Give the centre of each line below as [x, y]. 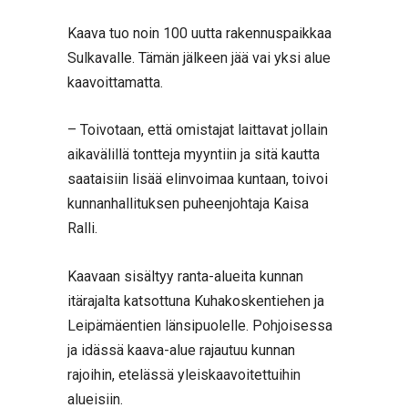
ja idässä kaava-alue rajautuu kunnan [181, 350]
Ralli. [82, 229]
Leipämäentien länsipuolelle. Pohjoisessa [200, 325]
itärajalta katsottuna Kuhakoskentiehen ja [196, 301]
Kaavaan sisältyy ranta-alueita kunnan [185, 276]
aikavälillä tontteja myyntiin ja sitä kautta [194, 155]
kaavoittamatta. [115, 82]
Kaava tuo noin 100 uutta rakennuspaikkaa [199, 33]
